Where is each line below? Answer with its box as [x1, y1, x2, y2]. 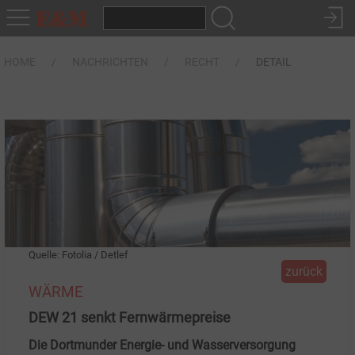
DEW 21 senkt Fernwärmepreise [29, 309, 231, 326]
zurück [285, 263, 323, 279]
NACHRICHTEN [72, 55, 148, 68]
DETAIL [256, 55, 292, 68]
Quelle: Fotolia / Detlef [29, 248, 128, 261]
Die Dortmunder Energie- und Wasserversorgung [29, 337, 296, 353]
